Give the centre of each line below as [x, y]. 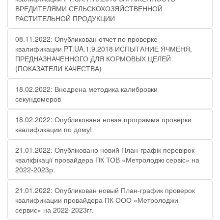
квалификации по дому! [54, 129]
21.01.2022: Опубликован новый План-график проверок [105, 190]
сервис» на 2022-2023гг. [55, 210]
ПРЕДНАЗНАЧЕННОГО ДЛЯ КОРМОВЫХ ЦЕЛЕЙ [93, 58]
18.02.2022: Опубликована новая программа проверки [103, 119]
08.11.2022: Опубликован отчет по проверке [86, 39]
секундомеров [38, 99]
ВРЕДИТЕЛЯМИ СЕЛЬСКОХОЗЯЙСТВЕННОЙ [89, 8]
